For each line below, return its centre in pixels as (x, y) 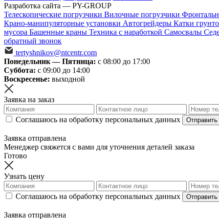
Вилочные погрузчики (143, 14)
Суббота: (20, 70)
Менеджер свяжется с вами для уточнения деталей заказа (99, 147)
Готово (15, 155)
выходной (67, 79)
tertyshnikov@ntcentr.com (56, 52)
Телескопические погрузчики (54, 14)
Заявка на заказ (29, 99)
